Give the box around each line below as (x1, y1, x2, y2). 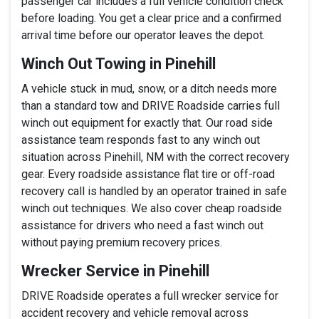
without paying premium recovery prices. (21, 235, 222, 249)
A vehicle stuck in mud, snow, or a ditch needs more (21, 81, 277, 95)
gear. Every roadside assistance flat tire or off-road (21, 167, 275, 181)
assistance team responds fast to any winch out (21, 132, 260, 147)
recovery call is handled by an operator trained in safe (21, 184, 287, 198)
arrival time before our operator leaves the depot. (21, 28, 265, 42)
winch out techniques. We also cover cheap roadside (21, 201, 282, 215)
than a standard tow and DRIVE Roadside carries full (21, 98, 280, 113)
